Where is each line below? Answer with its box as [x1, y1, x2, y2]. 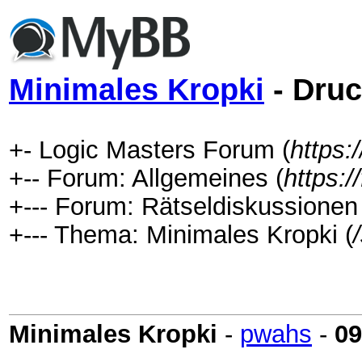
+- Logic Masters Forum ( [9, 136, 290, 163]
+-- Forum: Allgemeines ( [9, 164, 284, 192]
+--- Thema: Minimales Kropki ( [9, 221, 353, 248]
